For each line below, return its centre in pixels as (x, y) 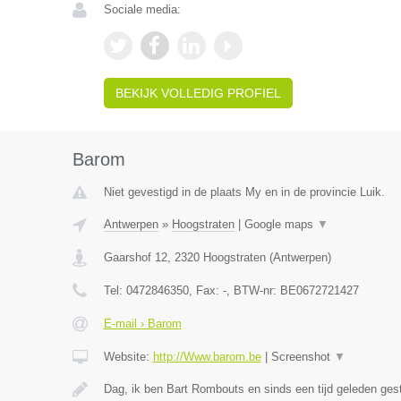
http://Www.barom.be (207, 357)
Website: (128, 357)
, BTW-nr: (253, 290)
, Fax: (205, 290)
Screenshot (302, 357)
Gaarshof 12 (135, 257)
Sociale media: (142, 9)
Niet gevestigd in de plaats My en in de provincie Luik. (244, 192)
